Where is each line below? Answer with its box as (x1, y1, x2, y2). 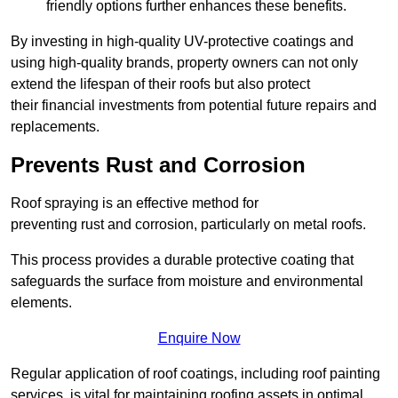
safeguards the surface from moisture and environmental (11, 274, 363, 290)
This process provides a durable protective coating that (11, 252, 354, 268)
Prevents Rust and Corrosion (11, 153, 306, 178)
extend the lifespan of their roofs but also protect (11, 76, 310, 92)
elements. (11, 295, 72, 311)
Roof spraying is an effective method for (11, 195, 259, 211)
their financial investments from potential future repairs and (11, 98, 377, 114)
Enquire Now (157, 330, 241, 346)
